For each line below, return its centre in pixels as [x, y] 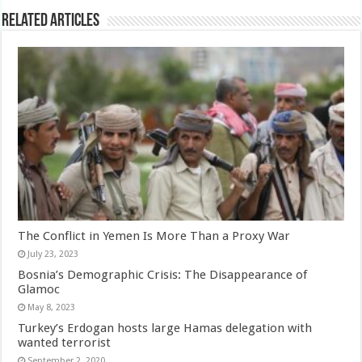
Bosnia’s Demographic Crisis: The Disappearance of [163, 274]
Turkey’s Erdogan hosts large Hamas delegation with [165, 328]
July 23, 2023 [53, 254]
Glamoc [39, 289]
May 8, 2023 [52, 307]
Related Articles [51, 21]
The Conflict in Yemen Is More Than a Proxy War [154, 236]
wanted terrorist [65, 342]
